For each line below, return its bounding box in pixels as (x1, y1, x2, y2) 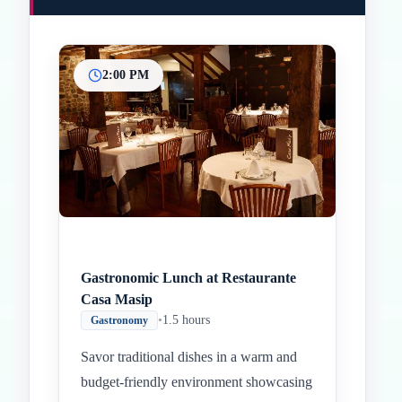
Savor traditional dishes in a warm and (81, 349, 297, 364)
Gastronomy (91, 314, 148, 327)
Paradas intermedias (188, 137, 290, 152)
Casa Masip (81, 292, 153, 307)
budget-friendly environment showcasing (81, 374, 312, 389)
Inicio (174, 137, 205, 152)
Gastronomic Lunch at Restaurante (81, 270, 296, 285)
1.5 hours (162, 313, 210, 327)
